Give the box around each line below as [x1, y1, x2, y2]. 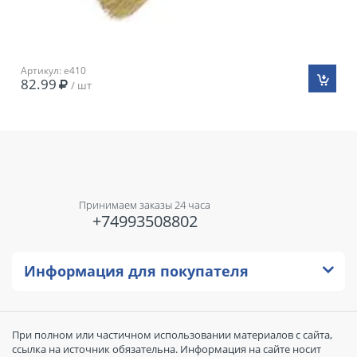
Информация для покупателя [24, 261, 249, 280]
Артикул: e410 [21, 63, 86, 77]
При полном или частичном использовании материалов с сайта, [12, 328, 332, 342]
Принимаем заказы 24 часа [79, 198, 210, 212]
